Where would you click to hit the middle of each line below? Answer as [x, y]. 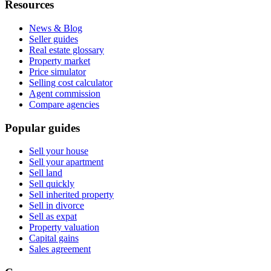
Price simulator [57, 71]
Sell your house [59, 151]
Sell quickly [52, 184]
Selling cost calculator [71, 82]
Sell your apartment [66, 162]
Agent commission [65, 93]
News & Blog [56, 28]
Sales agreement [60, 249]
